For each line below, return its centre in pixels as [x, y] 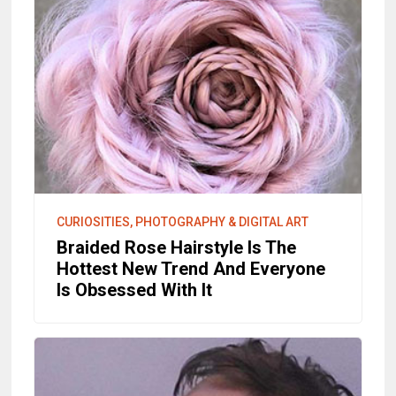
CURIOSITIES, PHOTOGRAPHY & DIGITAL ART [183, 221]
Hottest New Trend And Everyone [191, 268]
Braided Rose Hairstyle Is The [177, 247]
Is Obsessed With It [135, 289]
